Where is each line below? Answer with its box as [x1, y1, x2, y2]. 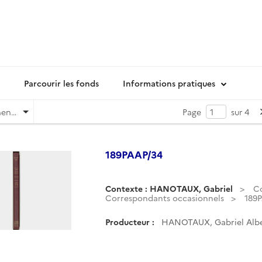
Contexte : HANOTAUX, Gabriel [105, 182, 233, 194]
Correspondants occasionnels [105, 192, 224, 204]
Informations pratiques [123, 77, 215, 89]
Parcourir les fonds [24, 77, 99, 89]
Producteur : [105, 216, 154, 227]
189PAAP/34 [105, 147, 163, 161]
